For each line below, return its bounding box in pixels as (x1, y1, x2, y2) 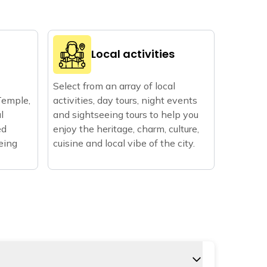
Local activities (91, 46, 175, 62)
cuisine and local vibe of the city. (53, 136, 195, 149)
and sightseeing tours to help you (53, 108, 198, 120)
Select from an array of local (53, 79, 175, 92)
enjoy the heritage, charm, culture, (53, 122, 199, 135)
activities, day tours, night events (53, 94, 197, 106)
